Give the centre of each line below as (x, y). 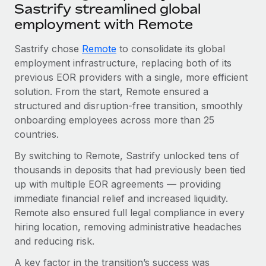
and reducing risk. (54, 241)
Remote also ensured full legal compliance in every (129, 212)
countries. (37, 134)
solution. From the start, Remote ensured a (111, 91)
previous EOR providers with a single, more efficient (131, 77)
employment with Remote (104, 24)
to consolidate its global (171, 48)
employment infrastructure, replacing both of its (123, 63)
